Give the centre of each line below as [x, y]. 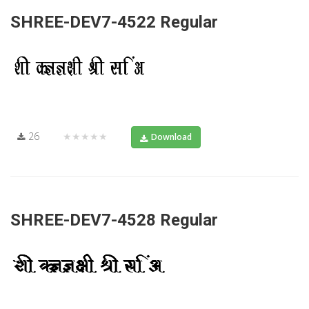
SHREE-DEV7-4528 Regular [114, 220]
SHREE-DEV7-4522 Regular [114, 22]
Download [171, 137]
